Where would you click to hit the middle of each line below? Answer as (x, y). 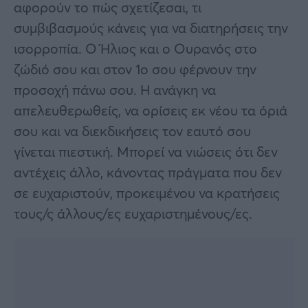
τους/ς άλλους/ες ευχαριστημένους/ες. (133, 213)
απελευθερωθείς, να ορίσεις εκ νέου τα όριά (151, 110)
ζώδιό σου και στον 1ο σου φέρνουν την (135, 69)
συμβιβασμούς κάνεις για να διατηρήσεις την (151, 27)
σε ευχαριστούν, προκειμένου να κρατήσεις (147, 192)
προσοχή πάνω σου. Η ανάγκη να (115, 89)
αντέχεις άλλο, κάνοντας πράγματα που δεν (148, 172)
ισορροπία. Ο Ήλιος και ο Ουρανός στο (135, 48)
